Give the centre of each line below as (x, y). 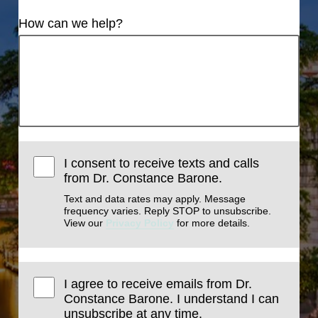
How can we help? (71, 24)
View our (85, 223)
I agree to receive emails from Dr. (158, 284)
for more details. (212, 223)
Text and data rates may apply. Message (155, 199)
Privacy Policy (140, 223)
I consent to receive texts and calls (162, 164)
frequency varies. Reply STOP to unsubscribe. (168, 211)
